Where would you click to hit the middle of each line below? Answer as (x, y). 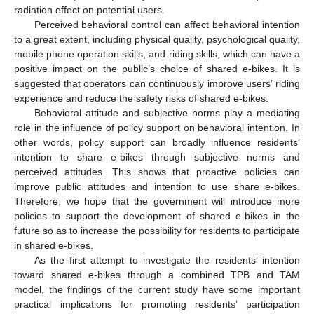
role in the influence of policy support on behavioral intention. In (157, 128)
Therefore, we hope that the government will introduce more (157, 202)
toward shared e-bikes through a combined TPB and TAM (157, 275)
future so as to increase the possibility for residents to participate (157, 231)
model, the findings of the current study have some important (157, 290)
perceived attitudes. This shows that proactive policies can (157, 172)
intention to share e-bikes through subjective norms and (157, 157)
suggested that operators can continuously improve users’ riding (157, 84)
